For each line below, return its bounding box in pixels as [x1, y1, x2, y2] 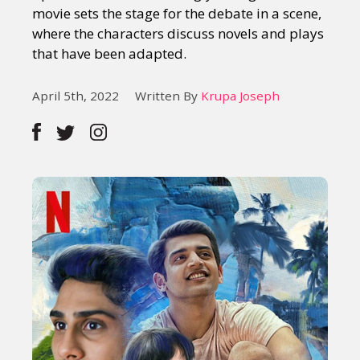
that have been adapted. [32, 44, 186, 63]
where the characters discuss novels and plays [32, 24, 324, 43]
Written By [135, 88, 201, 104]
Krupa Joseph [201, 88, 280, 104]
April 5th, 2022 [32, 88, 119, 104]
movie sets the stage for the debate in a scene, [32, 4, 321, 22]
